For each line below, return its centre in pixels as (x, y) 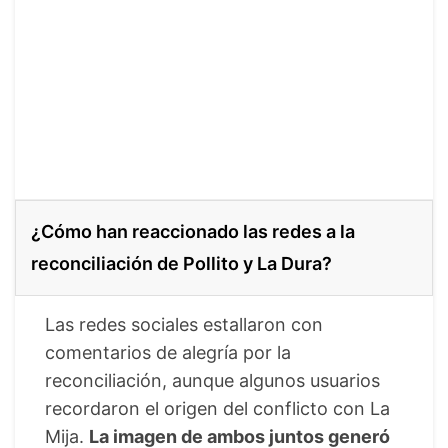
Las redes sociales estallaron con (184, 324)
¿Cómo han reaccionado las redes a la (193, 231)
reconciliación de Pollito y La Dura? (181, 263)
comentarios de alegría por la (168, 352)
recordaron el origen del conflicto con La (217, 408)
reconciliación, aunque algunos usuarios (212, 380)
